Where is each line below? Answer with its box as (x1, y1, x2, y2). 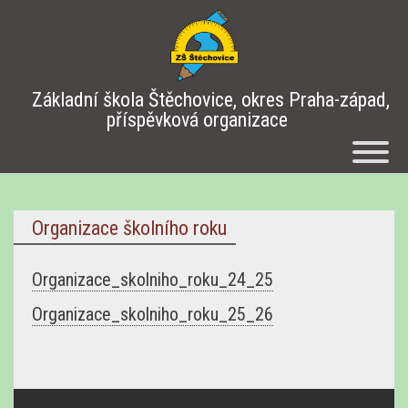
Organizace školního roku (32, 217, 227, 240)
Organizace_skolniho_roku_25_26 (32, 303, 273, 325)
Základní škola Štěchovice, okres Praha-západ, (32, 88, 390, 111)
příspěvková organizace (107, 108, 288, 131)
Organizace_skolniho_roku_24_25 (32, 269, 273, 291)
